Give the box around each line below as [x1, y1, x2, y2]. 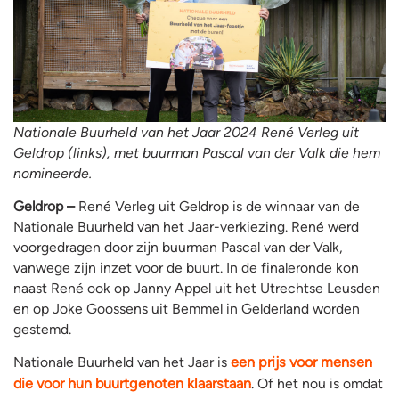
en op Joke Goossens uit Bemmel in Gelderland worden [13, 299, 360, 317]
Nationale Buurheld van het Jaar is [13, 353, 231, 370]
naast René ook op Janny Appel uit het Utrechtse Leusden [13, 279, 380, 297]
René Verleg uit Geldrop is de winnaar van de [75, 197, 360, 215]
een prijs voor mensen [231, 353, 372, 370]
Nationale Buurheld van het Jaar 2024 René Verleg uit [13, 123, 359, 141]
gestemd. [13, 320, 71, 338]
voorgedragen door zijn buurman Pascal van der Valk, [13, 238, 343, 256]
